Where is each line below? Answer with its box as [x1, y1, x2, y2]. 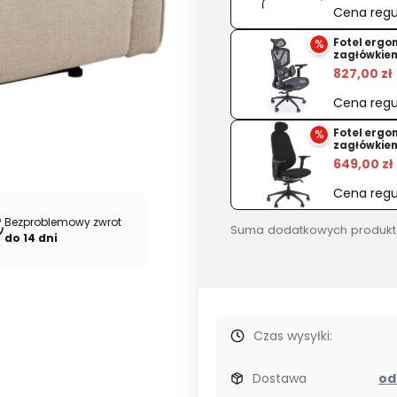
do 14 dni [4, 230, 58, 246]
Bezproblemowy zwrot [4, 214, 124, 230]
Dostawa [252, 369, 307, 387]
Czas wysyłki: [253, 326, 332, 345]
